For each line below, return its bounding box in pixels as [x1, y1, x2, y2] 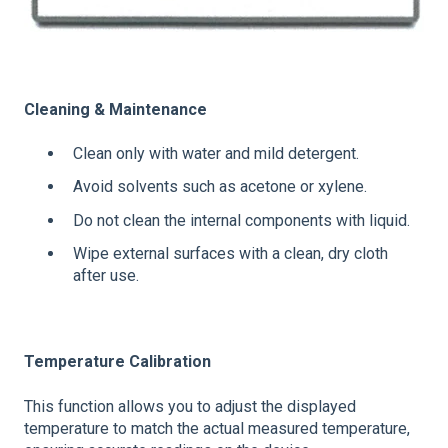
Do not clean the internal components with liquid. [73, 210, 410, 230]
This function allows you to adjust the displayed [24, 396, 356, 416]
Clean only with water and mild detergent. [73, 144, 359, 164]
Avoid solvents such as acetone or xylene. [73, 177, 367, 197]
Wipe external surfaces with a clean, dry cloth [73, 243, 388, 263]
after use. [73, 265, 139, 285]
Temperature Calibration [24, 352, 211, 372]
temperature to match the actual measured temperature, [24, 418, 410, 438]
